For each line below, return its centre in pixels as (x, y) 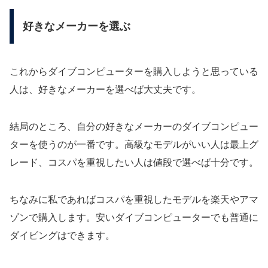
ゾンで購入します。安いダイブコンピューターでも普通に (134, 218)
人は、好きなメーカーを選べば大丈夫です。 (105, 90)
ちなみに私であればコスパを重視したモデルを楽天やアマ (134, 200)
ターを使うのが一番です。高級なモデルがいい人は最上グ (134, 145)
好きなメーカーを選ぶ (77, 26)
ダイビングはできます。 (62, 236)
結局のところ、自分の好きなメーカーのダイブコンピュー (134, 127)
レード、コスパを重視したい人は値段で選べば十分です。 (134, 163)
